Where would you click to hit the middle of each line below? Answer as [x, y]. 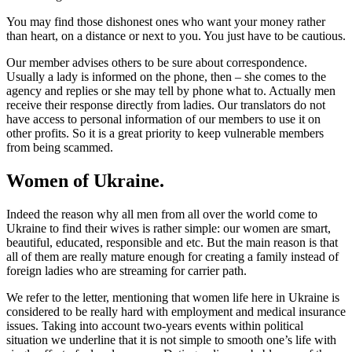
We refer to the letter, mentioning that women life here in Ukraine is [173, 297]
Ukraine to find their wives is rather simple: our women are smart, [169, 228]
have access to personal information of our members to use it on [163, 119]
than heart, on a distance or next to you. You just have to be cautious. [176, 36]
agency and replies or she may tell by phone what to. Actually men [171, 91]
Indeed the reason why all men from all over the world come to [162, 214]
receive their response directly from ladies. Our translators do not [166, 105]
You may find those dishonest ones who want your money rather [166, 22]
